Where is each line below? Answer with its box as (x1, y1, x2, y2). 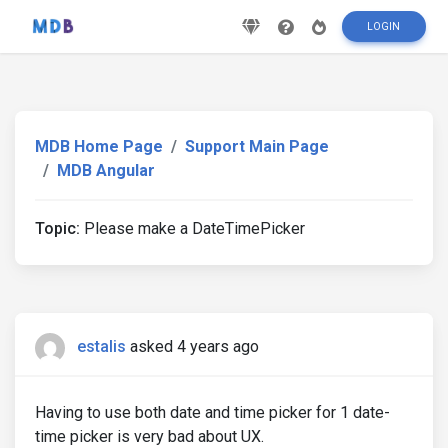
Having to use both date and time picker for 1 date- (35, 403, 390, 422)
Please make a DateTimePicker (80, 219, 305, 238)
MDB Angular (57, 161, 155, 180)
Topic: (35, 219, 80, 238)
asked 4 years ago (130, 337, 259, 357)
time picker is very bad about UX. (35, 427, 264, 446)
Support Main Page (185, 137, 329, 156)
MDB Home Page (35, 137, 163, 156)
